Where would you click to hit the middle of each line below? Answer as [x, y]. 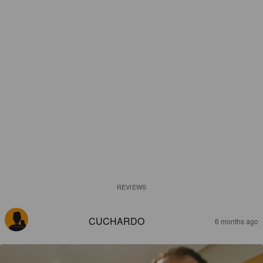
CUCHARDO [116, 221]
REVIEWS [131, 187]
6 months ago [237, 221]
